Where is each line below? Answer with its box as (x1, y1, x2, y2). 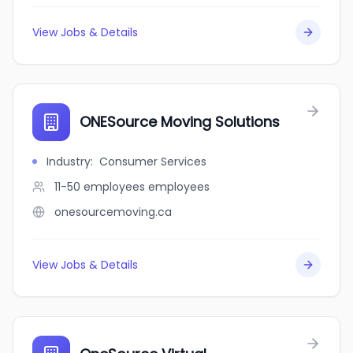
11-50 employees (54, 179, 145, 195)
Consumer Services (99, 154, 206, 169)
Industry (46, 154, 91, 169)
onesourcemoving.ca (54, 204, 172, 220)
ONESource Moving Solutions (80, 112, 280, 132)
